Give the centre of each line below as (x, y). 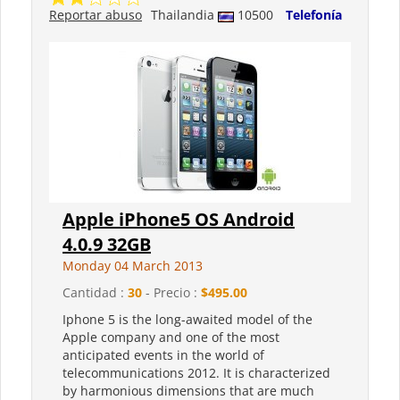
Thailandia (184, 15)
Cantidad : (95, 293)
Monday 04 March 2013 (133, 266)
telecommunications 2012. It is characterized (196, 373)
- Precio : (171, 293)
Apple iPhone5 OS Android (179, 220)
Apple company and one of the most (171, 337)
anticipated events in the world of (163, 355)
